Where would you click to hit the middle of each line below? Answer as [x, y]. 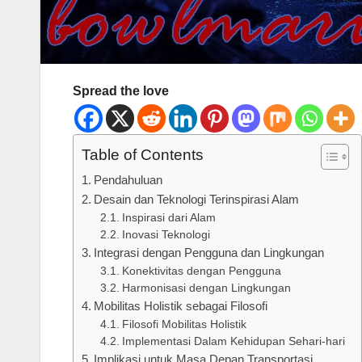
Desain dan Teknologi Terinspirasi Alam [197, 200]
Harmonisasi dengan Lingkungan [206, 288]
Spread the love [121, 91]
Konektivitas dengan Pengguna [201, 271]
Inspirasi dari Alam [168, 218]
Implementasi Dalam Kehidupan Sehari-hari [233, 342]
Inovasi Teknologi [166, 235]
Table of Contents [143, 155]
